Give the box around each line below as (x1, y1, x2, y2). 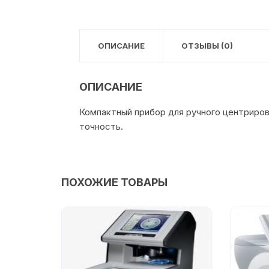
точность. (79, 121, 123, 133)
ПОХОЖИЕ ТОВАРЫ (61, 176, 168, 189)
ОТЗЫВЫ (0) (181, 41, 233, 51)
